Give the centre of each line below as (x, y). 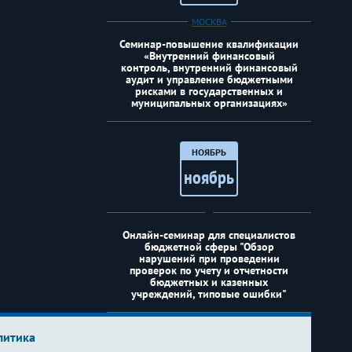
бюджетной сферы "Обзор (209, 247)
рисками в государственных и (209, 91)
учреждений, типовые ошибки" (209, 294)
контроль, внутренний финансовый (209, 68)
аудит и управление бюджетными (209, 79)
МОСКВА (209, 22)
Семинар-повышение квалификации (209, 44)
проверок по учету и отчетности (209, 270)
